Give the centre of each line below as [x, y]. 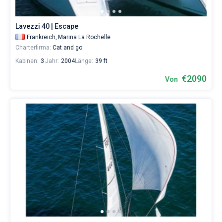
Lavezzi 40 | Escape [47, 26]
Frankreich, [42, 37]
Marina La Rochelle [84, 37]
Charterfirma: [33, 48]
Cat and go [67, 48]
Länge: [84, 61]
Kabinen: [27, 61]
